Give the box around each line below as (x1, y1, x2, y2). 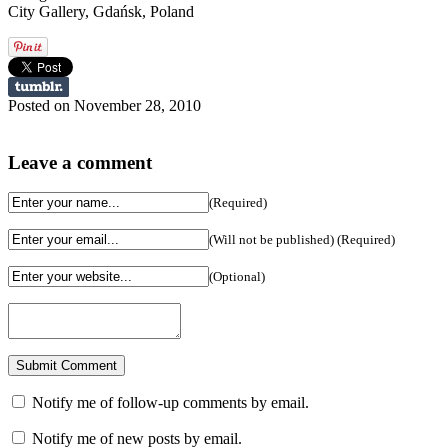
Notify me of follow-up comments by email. (32, 394, 309, 412)
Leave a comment (8, 151, 152, 173)
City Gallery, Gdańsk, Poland (8, 2, 194, 20)
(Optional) (209, 269, 265, 285)
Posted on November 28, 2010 (8, 96, 201, 114)
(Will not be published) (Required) (209, 232, 395, 248)
